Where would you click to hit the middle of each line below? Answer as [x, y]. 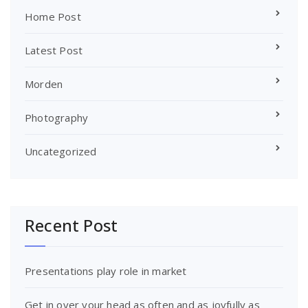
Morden [44, 84]
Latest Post [54, 51]
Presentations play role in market [106, 271]
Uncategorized [61, 152]
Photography [57, 118]
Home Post [53, 17]
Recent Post [71, 225]
